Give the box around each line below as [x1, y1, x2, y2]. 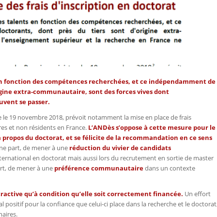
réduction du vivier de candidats [69, 143, 171, 152]
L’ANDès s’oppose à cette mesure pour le [88, 123, 216, 132]
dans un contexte [143, 163, 195, 172]
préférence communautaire [54, 163, 143, 172]
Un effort [183, 189, 211, 198]
